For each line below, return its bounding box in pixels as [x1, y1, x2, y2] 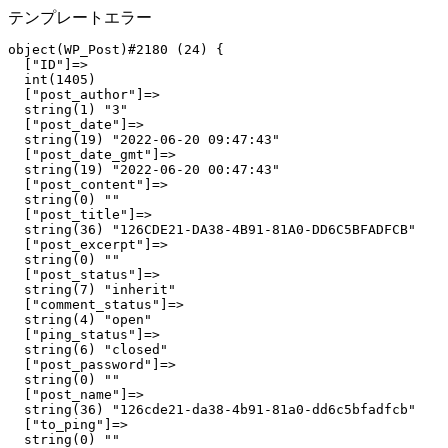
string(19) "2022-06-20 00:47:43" [8, 162, 280, 177]
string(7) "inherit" [8, 282, 176, 297]
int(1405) [8, 72, 96, 87]
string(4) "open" [8, 312, 152, 327]
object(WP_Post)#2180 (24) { [8, 42, 224, 57]
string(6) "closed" [8, 342, 168, 357]
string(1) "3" [8, 102, 128, 117]
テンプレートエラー [8, 9, 152, 26]
